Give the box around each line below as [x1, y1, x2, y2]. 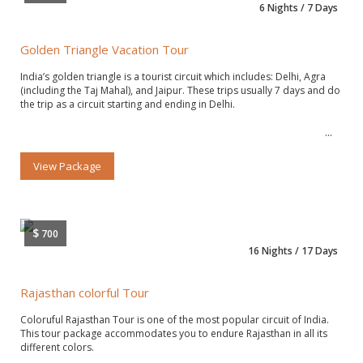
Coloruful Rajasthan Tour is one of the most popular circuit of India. [20, 312, 329, 327]
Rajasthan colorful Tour [20, 284, 149, 301]
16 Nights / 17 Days [248, 243, 338, 258]
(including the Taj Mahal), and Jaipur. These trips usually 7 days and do [20, 83, 340, 97]
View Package [33, 158, 101, 173]
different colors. [20, 340, 94, 354]
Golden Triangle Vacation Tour [20, 41, 189, 58]
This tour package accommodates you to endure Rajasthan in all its [20, 326, 327, 340]
